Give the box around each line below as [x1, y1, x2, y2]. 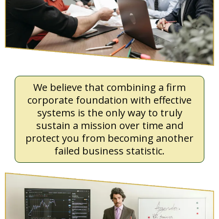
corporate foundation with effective [27, 93, 192, 107]
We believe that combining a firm [33, 81, 186, 94]
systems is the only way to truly [37, 106, 182, 120]
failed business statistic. [54, 144, 165, 158]
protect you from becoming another [25, 131, 194, 145]
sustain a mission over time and [36, 119, 183, 132]
